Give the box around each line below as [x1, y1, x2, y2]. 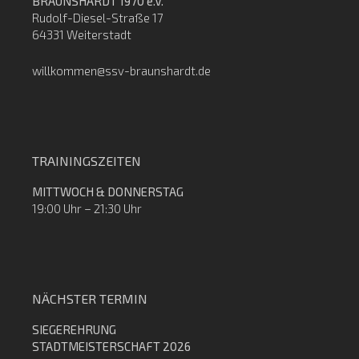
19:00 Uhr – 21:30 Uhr [32, 201, 142, 216]
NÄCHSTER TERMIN [32, 291, 147, 306]
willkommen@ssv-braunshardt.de [32, 63, 211, 78]
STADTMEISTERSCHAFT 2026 [32, 339, 191, 353]
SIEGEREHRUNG [32, 322, 116, 337]
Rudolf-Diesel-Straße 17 [32, 10, 163, 25]
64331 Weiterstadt [32, 27, 131, 42]
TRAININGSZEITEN [32, 153, 141, 168]
